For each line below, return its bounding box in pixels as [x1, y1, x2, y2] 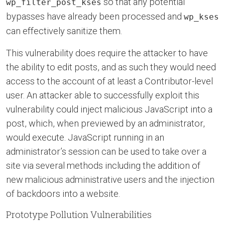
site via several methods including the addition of [6, 160, 200, 171]
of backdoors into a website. [6, 188, 120, 199]
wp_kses [184, 12, 219, 22]
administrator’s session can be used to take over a [6, 146, 206, 157]
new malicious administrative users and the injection [6, 174, 214, 185]
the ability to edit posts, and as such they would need [6, 61, 216, 72]
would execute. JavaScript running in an [6, 132, 164, 143]
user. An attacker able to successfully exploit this [6, 89, 199, 100]
